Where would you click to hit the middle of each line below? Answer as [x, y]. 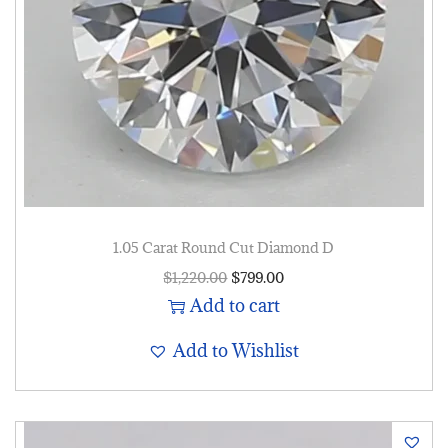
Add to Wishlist [236, 351]
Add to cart [234, 306]
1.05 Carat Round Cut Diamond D [224, 248]
